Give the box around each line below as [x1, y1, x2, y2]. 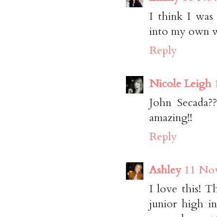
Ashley [149, 162, 181, 178]
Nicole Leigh [149, 76, 211, 92]
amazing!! [149, 110, 192, 125]
